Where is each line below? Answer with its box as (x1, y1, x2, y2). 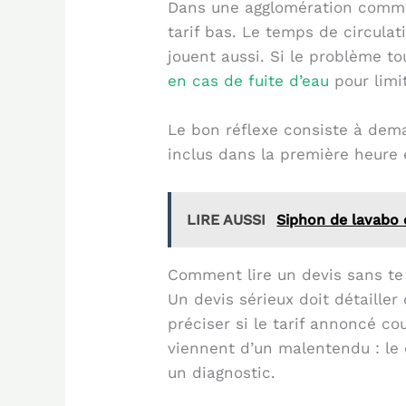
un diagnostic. (168, 362, 276, 382)
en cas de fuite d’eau (168, 72, 330, 91)
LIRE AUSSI (187, 210, 266, 228)
